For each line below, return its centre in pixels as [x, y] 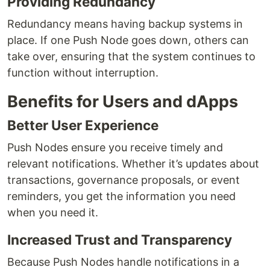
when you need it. [53, 213]
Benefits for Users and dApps [123, 102]
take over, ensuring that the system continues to [131, 57]
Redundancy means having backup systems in [125, 24]
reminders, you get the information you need [121, 196]
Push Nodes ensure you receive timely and [115, 148]
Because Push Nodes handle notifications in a [123, 262]
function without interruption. [83, 73]
